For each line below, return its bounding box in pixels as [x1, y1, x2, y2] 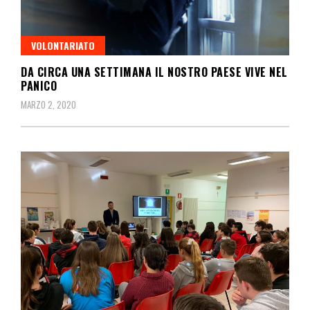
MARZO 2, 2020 [21, 97, 76, 111]
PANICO [21, 77, 57, 94]
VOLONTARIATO [31, 37, 95, 53]
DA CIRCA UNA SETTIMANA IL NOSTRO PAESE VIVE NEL [21, 63, 288, 80]
